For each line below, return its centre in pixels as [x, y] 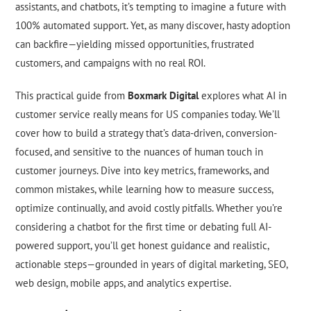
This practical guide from [72, 96]
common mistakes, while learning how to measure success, [144, 190]
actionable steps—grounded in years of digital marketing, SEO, [152, 264]
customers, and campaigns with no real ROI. [111, 63]
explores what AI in [243, 96]
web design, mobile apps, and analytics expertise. [124, 283]
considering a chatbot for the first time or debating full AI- [144, 227]
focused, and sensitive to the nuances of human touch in [140, 152]
